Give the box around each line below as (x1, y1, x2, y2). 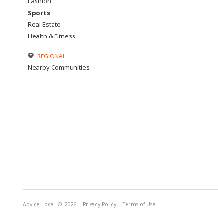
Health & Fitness (28, 32, 75, 40)
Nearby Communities (28, 63, 90, 72)
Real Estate (28, 20, 61, 29)
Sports (28, 8, 50, 17)
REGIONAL (37, 52, 66, 60)
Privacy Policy (83, 201, 116, 208)
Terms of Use (123, 201, 156, 208)
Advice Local (23, 201, 55, 208)
